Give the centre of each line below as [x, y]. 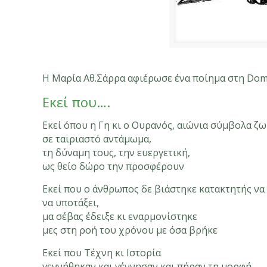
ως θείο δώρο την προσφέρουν [114, 166]
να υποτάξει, [71, 203]
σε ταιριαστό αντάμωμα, [97, 139]
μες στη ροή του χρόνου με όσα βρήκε [130, 230]
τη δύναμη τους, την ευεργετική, [117, 153]
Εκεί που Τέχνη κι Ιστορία [102, 253]
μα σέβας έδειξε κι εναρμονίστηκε [120, 216]
